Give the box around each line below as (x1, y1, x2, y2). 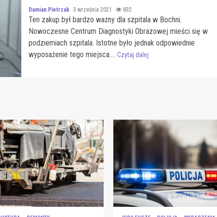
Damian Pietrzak (28, 6, 71, 13)
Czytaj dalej (117, 50, 149, 59)
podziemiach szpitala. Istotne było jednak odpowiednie (28, 38, 195, 47)
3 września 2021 (73, 6, 113, 13)
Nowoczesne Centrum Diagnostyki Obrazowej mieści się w (28, 26, 208, 36)
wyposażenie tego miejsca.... (28, 49, 117, 59)
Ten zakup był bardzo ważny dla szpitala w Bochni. (28, 15, 182, 24)
